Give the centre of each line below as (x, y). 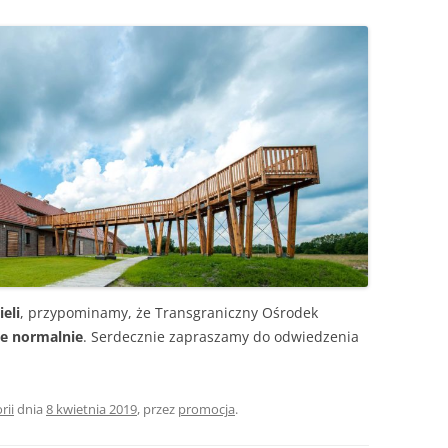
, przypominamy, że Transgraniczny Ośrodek (169, 312)
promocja (206, 409)
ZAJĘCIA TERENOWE (150, 81)
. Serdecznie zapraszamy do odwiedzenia (221, 336)
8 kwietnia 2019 (91, 409)
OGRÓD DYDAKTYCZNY (159, 40)
